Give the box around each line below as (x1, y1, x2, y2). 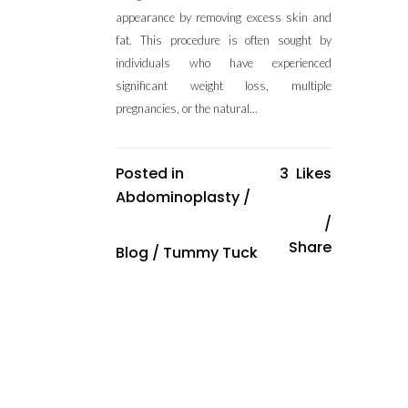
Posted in (116, 163, 184, 184)
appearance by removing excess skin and (116, 10, 331, 25)
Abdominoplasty (116, 187, 240, 208)
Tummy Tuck (163, 242, 258, 263)
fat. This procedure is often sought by (116, 33, 331, 47)
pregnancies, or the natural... (116, 101, 258, 116)
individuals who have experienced (116, 56, 331, 70)
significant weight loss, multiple (116, 78, 331, 93)
